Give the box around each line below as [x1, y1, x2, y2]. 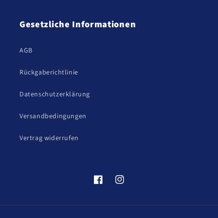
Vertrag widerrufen [19, 133, 79, 143]
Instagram [115, 180, 147, 190]
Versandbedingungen [19, 111, 87, 121]
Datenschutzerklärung [19, 90, 90, 99]
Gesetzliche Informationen [19, 18, 136, 31]
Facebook [93, 180, 124, 190]
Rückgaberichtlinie [19, 68, 78, 77]
